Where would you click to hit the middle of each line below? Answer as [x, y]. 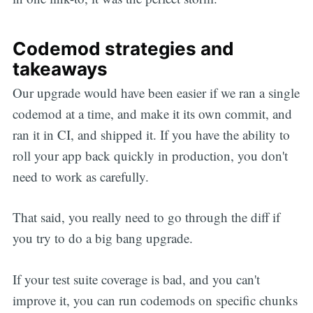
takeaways [60, 68]
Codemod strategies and [123, 48]
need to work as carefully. [80, 176]
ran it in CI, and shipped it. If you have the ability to [151, 134]
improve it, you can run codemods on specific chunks [155, 300]
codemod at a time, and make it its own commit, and [152, 113]
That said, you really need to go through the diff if [146, 217]
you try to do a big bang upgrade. [102, 238]
